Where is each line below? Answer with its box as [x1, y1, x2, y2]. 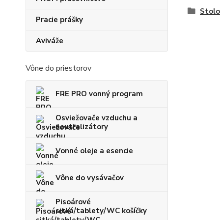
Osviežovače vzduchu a [55, 113, 137, 123]
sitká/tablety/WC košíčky [55, 206, 147, 216]
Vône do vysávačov [55, 173, 124, 183]
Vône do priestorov [26, 63, 91, 74]
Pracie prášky [36, 15, 83, 25]
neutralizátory [55, 122, 108, 132]
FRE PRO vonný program [55, 89, 143, 99]
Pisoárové [55, 197, 91, 207]
